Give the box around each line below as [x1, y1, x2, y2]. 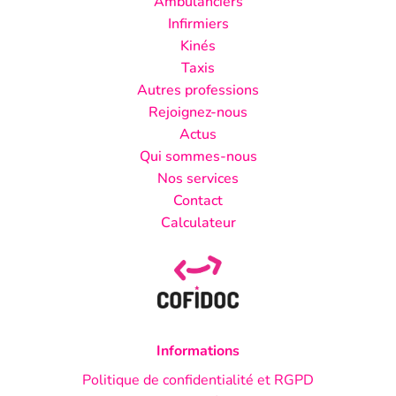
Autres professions [137, 80, 259, 100]
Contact [173, 190, 223, 210]
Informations [156, 340, 240, 361]
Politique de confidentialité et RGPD [82, 369, 314, 390]
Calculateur [160, 212, 236, 232]
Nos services [157, 168, 239, 188]
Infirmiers [167, 13, 229, 34]
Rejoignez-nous [148, 102, 247, 122]
